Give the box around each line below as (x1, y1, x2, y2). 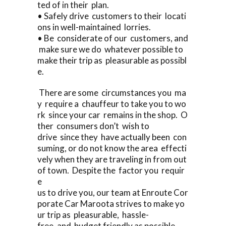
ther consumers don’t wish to (37, 120, 149, 131)
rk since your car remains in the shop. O (37, 109, 188, 120)
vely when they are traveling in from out (37, 153, 188, 164)
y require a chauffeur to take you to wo (37, 98, 186, 109)
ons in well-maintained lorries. (37, 21, 151, 32)
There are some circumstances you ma (37, 87, 186, 98)
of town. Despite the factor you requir (37, 164, 185, 176)
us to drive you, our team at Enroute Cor (37, 187, 188, 198)
